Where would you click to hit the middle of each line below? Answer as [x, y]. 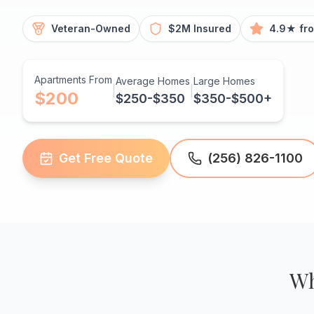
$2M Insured [200, 29]
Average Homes [153, 81]
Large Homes [224, 81]
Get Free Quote [106, 158]
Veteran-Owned [91, 29]
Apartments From [73, 80]
